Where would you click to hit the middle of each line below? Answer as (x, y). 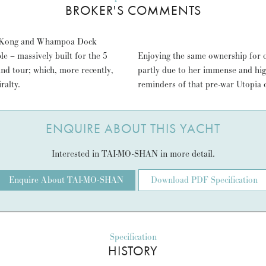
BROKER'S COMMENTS (133, 10)
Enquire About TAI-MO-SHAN (66, 180)
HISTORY (133, 251)
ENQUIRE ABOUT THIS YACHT (133, 129)
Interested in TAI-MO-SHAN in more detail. (133, 154)
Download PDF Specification (204, 180)
